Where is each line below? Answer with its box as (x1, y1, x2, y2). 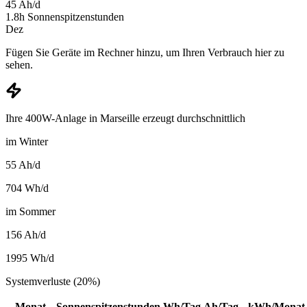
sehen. (5, 59, 33, 71)
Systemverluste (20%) (5, 275, 100, 288)
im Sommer (5, 206, 56, 218)
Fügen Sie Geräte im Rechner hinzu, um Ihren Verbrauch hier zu (5, 47, 284, 59)
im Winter (5, 136, 48, 148)
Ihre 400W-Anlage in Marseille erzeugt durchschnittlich (5, 112, 245, 125)
